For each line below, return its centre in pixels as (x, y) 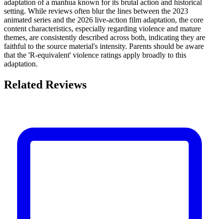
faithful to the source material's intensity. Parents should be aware (104, 46)
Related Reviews (45, 84)
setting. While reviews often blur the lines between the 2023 (96, 11)
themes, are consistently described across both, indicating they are (105, 37)
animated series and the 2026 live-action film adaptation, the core (104, 20)
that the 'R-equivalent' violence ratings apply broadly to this (95, 55)
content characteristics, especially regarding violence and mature (102, 28)
